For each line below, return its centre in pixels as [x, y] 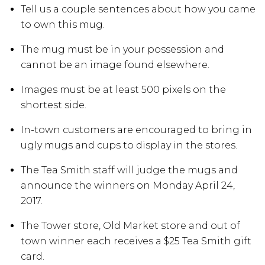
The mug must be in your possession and [122, 49]
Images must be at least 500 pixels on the [123, 90]
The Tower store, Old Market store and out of [130, 226]
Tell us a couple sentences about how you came [138, 9]
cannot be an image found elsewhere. [115, 65]
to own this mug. [63, 25]
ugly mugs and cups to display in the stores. [129, 145]
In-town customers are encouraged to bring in [136, 130]
